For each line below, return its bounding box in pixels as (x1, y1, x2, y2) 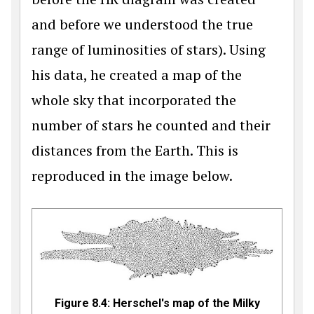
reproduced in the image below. (32, 166, 233, 185)
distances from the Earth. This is (32, 141, 238, 160)
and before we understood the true (32, 15, 253, 34)
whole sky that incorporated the (32, 90, 236, 109)
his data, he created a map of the (32, 65, 242, 84)
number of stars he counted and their (32, 116, 271, 135)
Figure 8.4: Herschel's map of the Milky (54, 296, 260, 310)
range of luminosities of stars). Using (32, 40, 266, 59)
